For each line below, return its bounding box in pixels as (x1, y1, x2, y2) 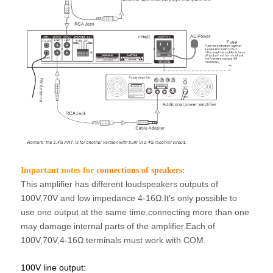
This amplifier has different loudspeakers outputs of (21, 179, 219, 190)
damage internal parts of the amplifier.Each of (40, 221, 216, 232)
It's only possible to (164, 193, 238, 204)
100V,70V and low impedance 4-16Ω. (21, 193, 165, 204)
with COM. (166, 235, 207, 246)
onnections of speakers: (100, 166, 186, 175)
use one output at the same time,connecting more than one (21, 207, 250, 218)
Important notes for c (21, 166, 101, 175)
